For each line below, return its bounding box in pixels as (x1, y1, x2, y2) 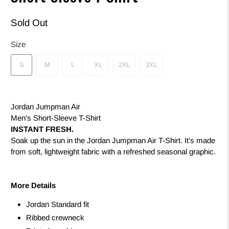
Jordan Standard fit (26, 200, 89, 209)
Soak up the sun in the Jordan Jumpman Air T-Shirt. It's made (11, 136, 216, 145)
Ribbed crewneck (26, 213, 85, 222)
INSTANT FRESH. (11, 125, 74, 134)
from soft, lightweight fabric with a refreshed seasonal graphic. (11, 147, 216, 156)
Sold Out (11, 17, 48, 29)
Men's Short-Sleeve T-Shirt (11, 113, 101, 123)
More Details (11, 181, 56, 190)
